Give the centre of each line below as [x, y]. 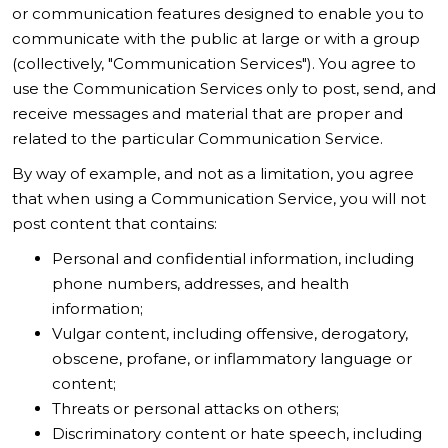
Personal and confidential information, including [233, 258]
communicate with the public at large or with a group [216, 38]
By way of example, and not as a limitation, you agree [213, 173]
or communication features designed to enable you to [218, 13]
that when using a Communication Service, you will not [219, 198]
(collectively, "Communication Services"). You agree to [214, 63]
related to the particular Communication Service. [197, 138]
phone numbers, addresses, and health [200, 283]
